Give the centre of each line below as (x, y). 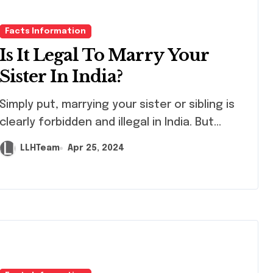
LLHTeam (40, 148)
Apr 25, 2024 (96, 148)
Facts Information (45, 31)
